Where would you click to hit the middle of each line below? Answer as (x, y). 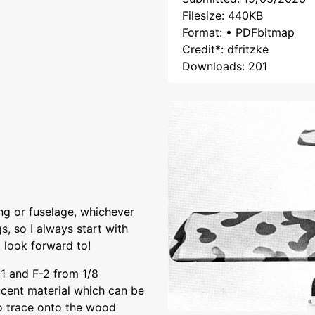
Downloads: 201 (225, 66)
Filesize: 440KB (223, 15)
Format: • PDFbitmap (238, 32)
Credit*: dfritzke (225, 49)
